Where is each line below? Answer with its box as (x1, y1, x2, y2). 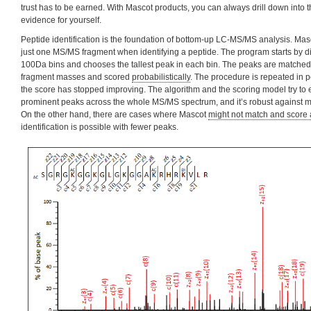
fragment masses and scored (21, 72, 132, 82)
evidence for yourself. (21, 15, 101, 25)
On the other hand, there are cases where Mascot (21, 110, 208, 119)
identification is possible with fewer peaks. (21, 122, 178, 132)
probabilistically (132, 72, 190, 82)
